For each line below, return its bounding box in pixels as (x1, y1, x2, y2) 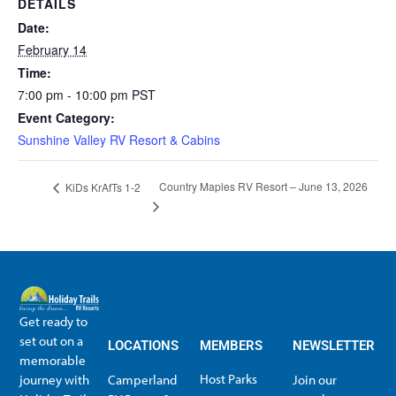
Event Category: (18, 108, 115, 126)
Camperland (107, 370, 177, 388)
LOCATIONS (107, 337, 179, 354)
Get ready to (19, 312, 88, 330)
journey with (19, 370, 90, 388)
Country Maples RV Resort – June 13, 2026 (159, 179, 369, 194)
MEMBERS (200, 337, 263, 354)
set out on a (19, 331, 84, 349)
